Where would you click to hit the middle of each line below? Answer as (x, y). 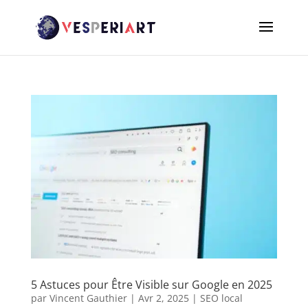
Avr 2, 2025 (163, 298)
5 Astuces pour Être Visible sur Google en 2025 (151, 285)
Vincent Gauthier (88, 298)
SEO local (221, 298)
